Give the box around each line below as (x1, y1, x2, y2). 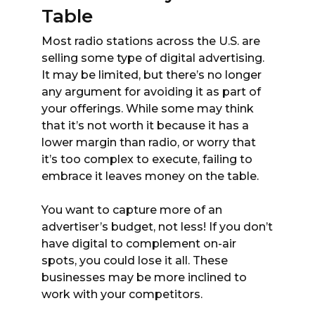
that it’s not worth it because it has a (41, 118, 249, 132)
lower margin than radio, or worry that (41, 135, 256, 149)
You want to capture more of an (41, 202, 222, 217)
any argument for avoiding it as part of (41, 84, 261, 98)
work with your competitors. (41, 287, 202, 301)
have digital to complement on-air (41, 236, 236, 250)
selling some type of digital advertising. (41, 51, 264, 65)
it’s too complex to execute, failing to (41, 152, 252, 166)
